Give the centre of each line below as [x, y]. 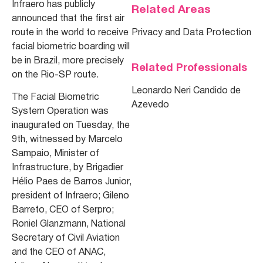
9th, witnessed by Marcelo [67, 140]
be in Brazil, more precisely [68, 61]
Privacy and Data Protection [191, 33]
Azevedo [150, 105]
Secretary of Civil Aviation [66, 239]
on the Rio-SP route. [55, 75]
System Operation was [60, 112]
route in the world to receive [70, 33]
